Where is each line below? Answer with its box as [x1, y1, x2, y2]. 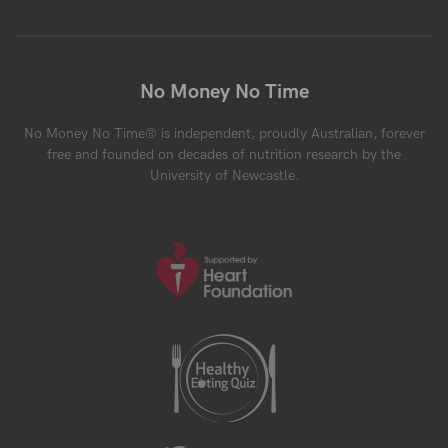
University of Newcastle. [149, 167, 299, 185]
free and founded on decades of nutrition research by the [47, 146, 401, 164]
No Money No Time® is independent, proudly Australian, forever [23, 125, 425, 143]
